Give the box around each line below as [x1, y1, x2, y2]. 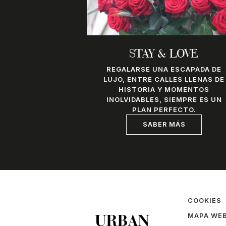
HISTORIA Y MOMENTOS [119, 85, 210, 93]
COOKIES [188, 196, 221, 204]
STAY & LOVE [129, 48, 199, 61]
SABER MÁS [142, 120, 186, 128]
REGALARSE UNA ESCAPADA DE [106, 65, 222, 73]
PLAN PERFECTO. [132, 105, 196, 114]
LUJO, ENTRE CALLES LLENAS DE [103, 75, 225, 83]
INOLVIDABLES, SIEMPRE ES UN [106, 95, 222, 103]
